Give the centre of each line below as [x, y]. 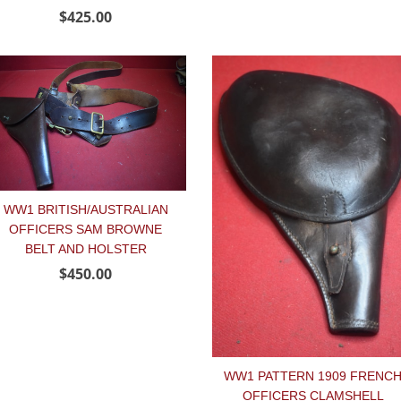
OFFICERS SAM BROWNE [85, 229]
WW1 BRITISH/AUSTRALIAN [85, 209]
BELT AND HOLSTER [85, 248]
